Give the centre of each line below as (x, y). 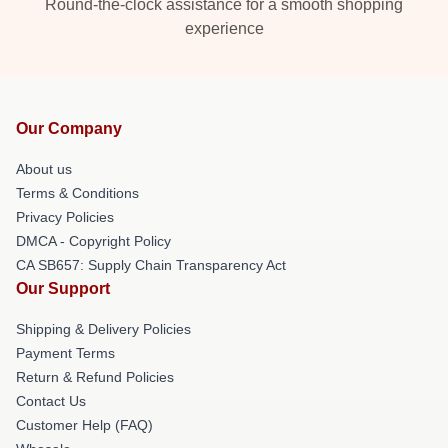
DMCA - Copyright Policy (93, 241)
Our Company (69, 128)
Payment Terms (65, 353)
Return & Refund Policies (95, 377)
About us (44, 169)
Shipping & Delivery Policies (103, 329)
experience (224, 28)
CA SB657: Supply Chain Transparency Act (151, 265)
